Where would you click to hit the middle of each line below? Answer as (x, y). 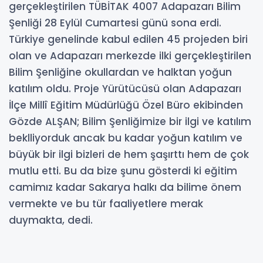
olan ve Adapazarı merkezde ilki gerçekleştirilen (130, 55)
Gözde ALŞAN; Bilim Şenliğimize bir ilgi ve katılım (130, 121)
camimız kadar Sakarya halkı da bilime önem (125, 187)
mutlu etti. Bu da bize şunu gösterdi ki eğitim (123, 171)
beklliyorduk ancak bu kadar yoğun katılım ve (126, 138)
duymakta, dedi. (51, 220)
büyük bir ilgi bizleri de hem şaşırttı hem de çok (129, 154)
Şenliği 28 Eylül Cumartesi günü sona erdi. (115, 23)
